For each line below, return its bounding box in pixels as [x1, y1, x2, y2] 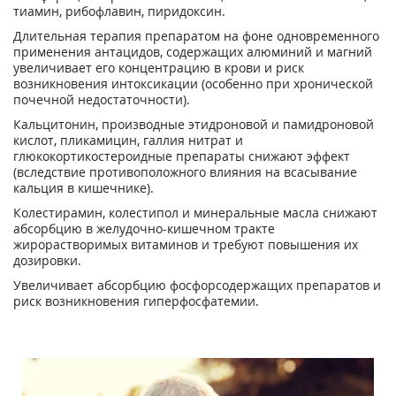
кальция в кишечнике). [13, 179, 154, 196]
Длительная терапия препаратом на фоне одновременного [13, 27, 379, 44]
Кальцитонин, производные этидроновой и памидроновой [13, 116, 374, 133]
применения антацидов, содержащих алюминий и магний [13, 43, 372, 60]
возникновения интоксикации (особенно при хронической [13, 75, 373, 92]
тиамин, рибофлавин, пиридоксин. [13, 3, 225, 19]
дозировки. [13, 252, 81, 269]
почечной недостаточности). [13, 91, 190, 108]
